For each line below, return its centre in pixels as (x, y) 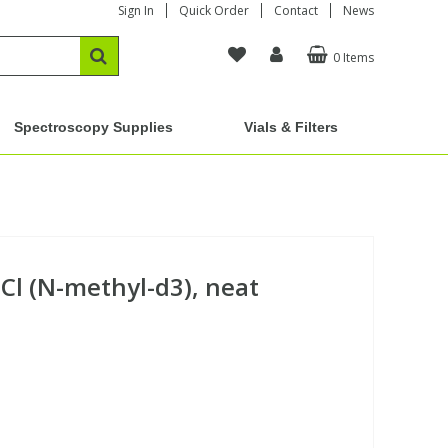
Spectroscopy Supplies (93, 127)
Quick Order (213, 10)
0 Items (353, 57)
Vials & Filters (291, 127)
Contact (295, 10)
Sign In (135, 10)
